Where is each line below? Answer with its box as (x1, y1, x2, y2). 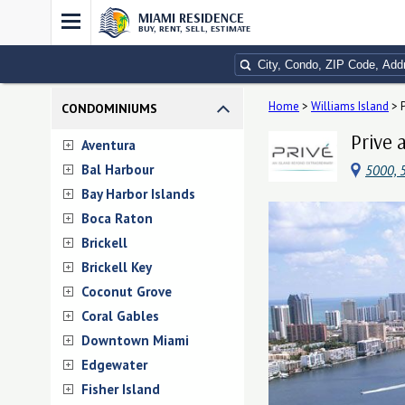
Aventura (81, 137, 136, 154)
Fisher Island (81, 381, 160, 398)
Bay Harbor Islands (81, 185, 195, 202)
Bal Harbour (81, 161, 154, 178)
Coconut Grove (81, 283, 172, 300)
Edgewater (81, 356, 147, 373)
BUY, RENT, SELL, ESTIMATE (137, 23, 251, 34)
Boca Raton (81, 210, 153, 227)
